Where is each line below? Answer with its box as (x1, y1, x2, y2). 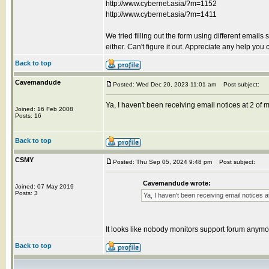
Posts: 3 (15, 189, 38, 196)
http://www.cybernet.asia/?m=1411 (106, 10, 217, 19)
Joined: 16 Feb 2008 (15, 105, 73, 112)
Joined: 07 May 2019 (15, 183, 74, 190)
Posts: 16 (15, 112, 41, 119)
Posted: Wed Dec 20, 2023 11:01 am (113, 80, 216, 88)
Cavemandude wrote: (142, 179, 211, 187)
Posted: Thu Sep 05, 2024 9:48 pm (113, 158, 212, 165)
